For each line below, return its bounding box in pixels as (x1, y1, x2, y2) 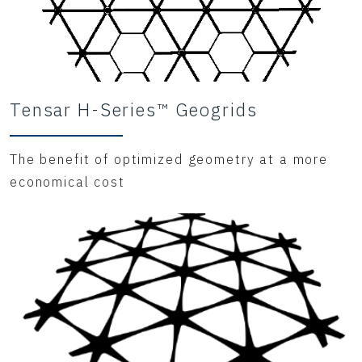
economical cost (10, 173, 125, 190)
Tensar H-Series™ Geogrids (10, 97, 258, 121)
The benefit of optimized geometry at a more (10, 150, 328, 167)
